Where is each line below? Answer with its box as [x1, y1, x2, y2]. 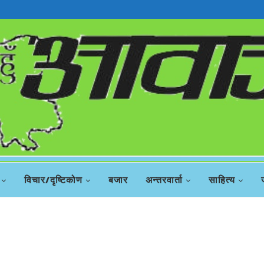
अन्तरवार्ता [146, 173, 183, 186]
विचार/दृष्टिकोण [24, 173, 82, 186]
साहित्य [209, 173, 235, 186]
